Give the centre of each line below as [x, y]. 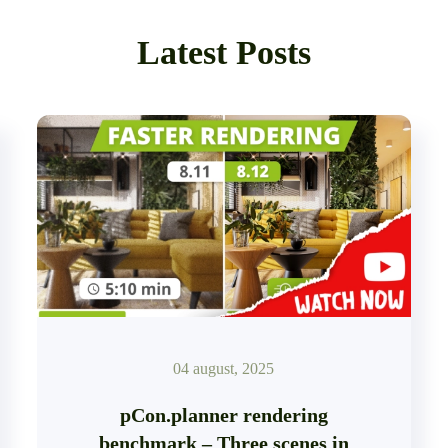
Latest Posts [224, 52]
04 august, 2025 [224, 368]
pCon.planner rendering [223, 414]
